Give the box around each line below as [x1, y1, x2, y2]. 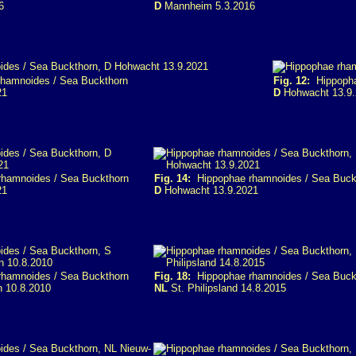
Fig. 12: [273, 75, 310, 87]
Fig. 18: [154, 270, 191, 282]
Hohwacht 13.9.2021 [161, 184, 258, 196]
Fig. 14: [154, 172, 191, 184]
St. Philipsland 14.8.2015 [168, 282, 286, 294]
